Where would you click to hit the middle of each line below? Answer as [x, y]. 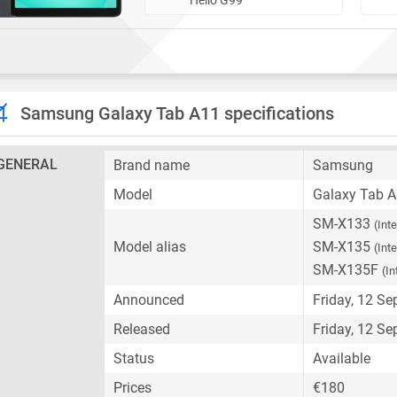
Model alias [150, 247]
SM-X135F [347, 270]
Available [342, 358]
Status [134, 358]
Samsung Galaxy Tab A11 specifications [177, 113]
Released [142, 329]
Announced [149, 300]
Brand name [152, 165]
